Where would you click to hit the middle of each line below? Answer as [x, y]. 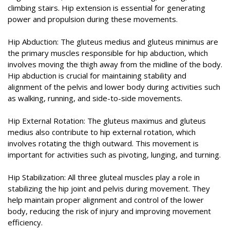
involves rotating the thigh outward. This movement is [103, 143]
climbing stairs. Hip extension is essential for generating [107, 8]
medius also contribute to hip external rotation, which [102, 132]
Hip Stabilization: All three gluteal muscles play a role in [104, 177]
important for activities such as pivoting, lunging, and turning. [114, 155]
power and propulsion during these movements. [93, 19]
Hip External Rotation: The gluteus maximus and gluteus [107, 121]
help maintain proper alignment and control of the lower [106, 200]
